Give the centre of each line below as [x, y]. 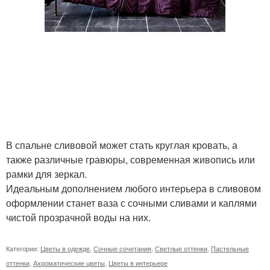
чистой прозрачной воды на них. [78, 217]
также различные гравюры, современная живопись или [130, 159]
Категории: [23, 248]
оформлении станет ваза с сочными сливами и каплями [131, 202]
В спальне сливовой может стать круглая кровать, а [122, 145]
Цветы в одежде [65, 248]
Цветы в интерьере [138, 262]
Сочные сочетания [122, 248]
